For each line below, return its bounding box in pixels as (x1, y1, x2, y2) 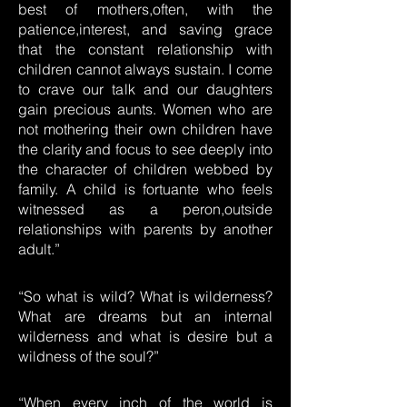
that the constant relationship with (18, 40, 273, 58)
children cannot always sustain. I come (18, 60, 273, 78)
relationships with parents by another (18, 220, 273, 238)
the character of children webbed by (18, 160, 273, 178)
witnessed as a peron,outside (18, 200, 273, 218)
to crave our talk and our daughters (18, 80, 273, 98)
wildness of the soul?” (18, 347, 159, 365)
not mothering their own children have (18, 120, 273, 138)
